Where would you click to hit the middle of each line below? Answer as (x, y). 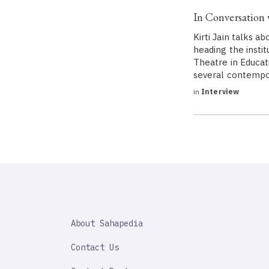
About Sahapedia (107, 223)
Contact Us (95, 247)
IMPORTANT (83, 226)
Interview (219, 92)
